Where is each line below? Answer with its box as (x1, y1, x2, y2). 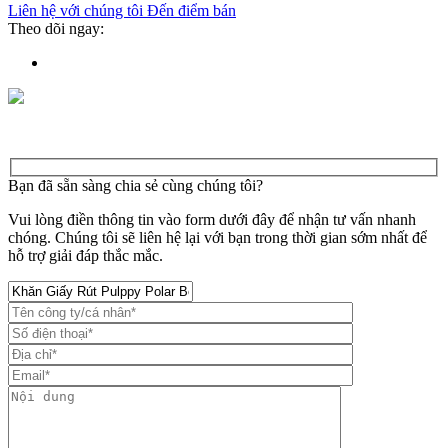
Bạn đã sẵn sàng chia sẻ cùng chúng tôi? (8, 177, 263, 195)
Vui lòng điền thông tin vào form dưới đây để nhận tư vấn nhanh (8, 211, 416, 229)
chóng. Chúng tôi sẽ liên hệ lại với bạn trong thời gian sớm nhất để (8, 229, 427, 247)
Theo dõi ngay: (8, 19, 104, 37)
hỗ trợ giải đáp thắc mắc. (8, 247, 163, 265)
